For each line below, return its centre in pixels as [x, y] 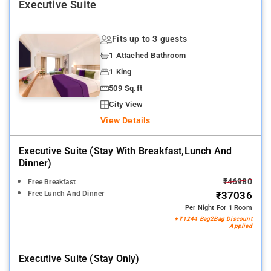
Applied [241, 226]
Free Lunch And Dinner [66, 194]
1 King [120, 72]
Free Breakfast [52, 182]
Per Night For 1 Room [218, 208]
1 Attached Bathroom [147, 56]
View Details [126, 121]
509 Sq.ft [126, 88]
